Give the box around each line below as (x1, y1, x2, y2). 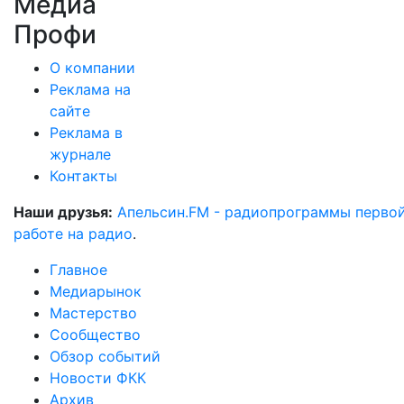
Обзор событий (50, 347, 161, 365)
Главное (50, 261, 107, 279)
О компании (50, 59, 135, 77)
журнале (50, 145, 111, 163)
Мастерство (50, 304, 137, 322)
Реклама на (50, 80, 131, 98)
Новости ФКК (50, 369, 146, 387)
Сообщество (50, 326, 141, 344)
